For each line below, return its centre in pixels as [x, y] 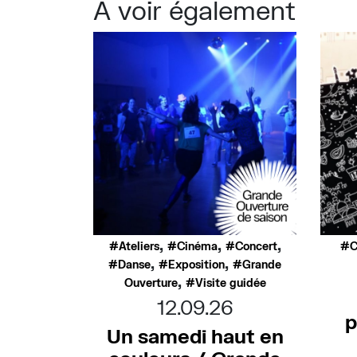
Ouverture [151, 282]
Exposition [196, 264]
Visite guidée [230, 282]
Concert [256, 246]
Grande [262, 264]
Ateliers [139, 246]
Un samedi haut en [195, 335]
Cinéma [197, 246]
